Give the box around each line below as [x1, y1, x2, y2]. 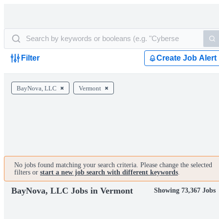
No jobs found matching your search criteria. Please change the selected [14, 161, 212, 169]
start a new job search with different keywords [40, 169, 178, 176]
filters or [14, 169, 40, 176]
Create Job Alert [156, 54, 217, 62]
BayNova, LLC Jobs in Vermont [11, 186, 133, 196]
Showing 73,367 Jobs [154, 187, 216, 194]
